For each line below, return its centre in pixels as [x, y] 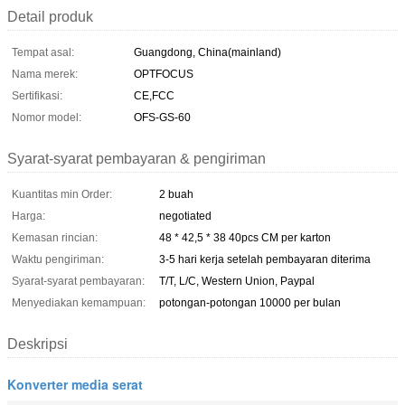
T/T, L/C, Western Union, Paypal [237, 281]
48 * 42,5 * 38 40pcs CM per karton [245, 237]
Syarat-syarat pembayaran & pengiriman [137, 158]
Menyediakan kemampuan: [79, 302]
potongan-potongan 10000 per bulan [250, 302]
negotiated [185, 216]
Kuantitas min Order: [62, 194]
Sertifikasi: [37, 95]
